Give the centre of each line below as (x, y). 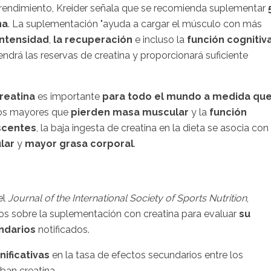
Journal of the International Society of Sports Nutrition (127, 198)
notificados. (63, 229)
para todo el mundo (152, 96)
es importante (69, 96)
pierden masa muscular (130, 112)
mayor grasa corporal (79, 143)
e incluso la (160, 39)
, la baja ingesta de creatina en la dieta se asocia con (152, 128)
